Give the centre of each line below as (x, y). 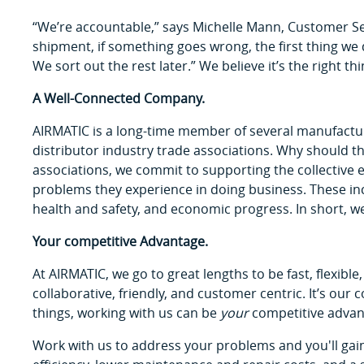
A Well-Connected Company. (119, 98)
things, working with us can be (126, 312)
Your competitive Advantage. (120, 241)
